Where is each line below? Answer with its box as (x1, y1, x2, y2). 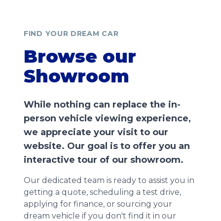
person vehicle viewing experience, (24, 113, 191, 124)
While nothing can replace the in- (24, 99, 181, 110)
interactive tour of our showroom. (24, 154, 184, 165)
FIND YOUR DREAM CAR (24, 29, 119, 38)
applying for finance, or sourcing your (24, 199, 172, 209)
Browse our (24, 45, 136, 67)
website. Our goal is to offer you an (24, 141, 190, 151)
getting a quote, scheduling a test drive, (24, 187, 181, 197)
